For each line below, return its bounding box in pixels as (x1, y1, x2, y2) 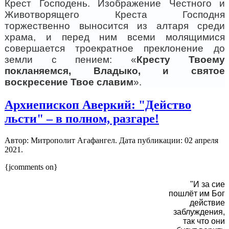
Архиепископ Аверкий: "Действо (5, 98, 191, 112)
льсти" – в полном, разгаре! (5, 112, 159, 126)
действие (190, 198, 225, 208)
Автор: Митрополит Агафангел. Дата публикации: (5, 136, 185, 145)
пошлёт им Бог (169, 189, 225, 198)
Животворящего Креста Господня (5, 9, 225, 20)
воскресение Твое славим (5, 77, 133, 88)
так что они (183, 217, 225, 226)
